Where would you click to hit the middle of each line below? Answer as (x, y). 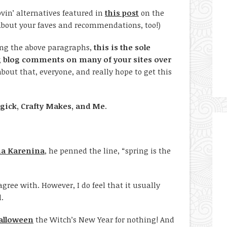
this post (122, 13)
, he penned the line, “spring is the (108, 150)
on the (152, 13)
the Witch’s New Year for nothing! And (104, 219)
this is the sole (122, 47)
